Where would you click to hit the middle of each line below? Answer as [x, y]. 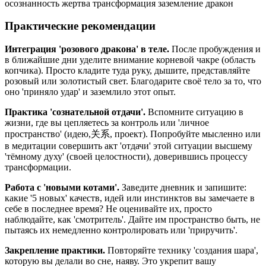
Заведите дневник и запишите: [183, 188]
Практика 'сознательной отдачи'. [75, 112]
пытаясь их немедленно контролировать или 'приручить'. [121, 230]
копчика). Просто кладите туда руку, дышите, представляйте [127, 71]
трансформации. [38, 167]
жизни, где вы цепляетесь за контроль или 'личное [107, 123]
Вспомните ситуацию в [194, 112]
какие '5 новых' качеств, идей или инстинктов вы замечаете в [130, 198]
